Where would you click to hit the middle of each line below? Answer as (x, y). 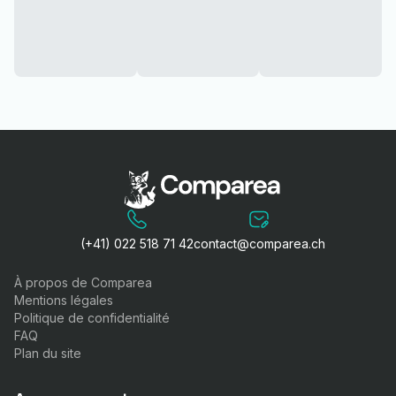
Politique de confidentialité (92, 318)
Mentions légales (64, 301)
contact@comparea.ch (259, 244)
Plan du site (48, 354)
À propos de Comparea (83, 283)
